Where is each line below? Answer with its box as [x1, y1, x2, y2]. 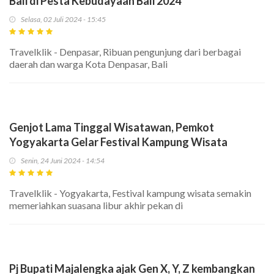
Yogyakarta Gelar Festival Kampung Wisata [9, 135, 228, 149]
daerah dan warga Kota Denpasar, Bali [9, 58, 168, 70]
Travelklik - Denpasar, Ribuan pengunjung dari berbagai [9, 46, 241, 58]
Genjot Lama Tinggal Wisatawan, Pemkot [9, 120, 214, 135]
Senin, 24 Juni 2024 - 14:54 [21, 156, 105, 166]
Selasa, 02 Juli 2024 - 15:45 [21, 15, 106, 24]
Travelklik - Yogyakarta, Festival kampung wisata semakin [9, 187, 251, 199]
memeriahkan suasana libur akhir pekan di [9, 199, 183, 212]
